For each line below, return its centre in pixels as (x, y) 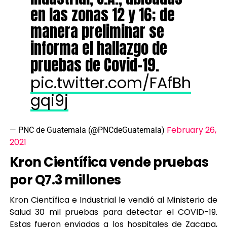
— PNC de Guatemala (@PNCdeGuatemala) (88, 130)
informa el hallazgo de (99, 48)
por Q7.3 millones (65, 180)
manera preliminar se (97, 31)
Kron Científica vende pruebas (109, 162)
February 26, (191, 130)
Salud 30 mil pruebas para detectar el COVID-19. (113, 212)
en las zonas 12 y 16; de (102, 15)
